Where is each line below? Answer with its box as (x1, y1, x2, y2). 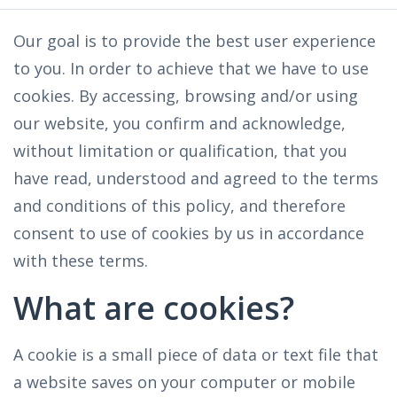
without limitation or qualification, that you (13, 140, 347, 161)
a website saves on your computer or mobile (13, 371, 355, 393)
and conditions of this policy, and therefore (13, 195, 346, 216)
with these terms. (13, 250, 148, 271)
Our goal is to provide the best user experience (13, 30, 376, 51)
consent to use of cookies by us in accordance (13, 222, 364, 244)
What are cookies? (13, 286, 294, 330)
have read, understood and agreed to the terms (13, 167, 378, 189)
